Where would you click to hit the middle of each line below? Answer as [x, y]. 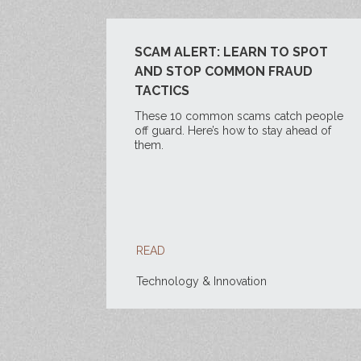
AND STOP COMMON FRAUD [224, 71]
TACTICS [162, 91]
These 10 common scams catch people [239, 116]
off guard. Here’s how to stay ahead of [233, 131]
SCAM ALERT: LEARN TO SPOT [231, 52]
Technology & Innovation [201, 281]
